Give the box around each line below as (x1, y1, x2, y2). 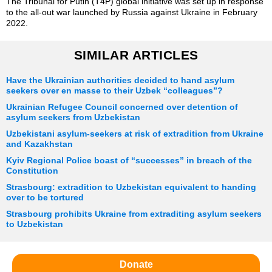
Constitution (6, 166, 58, 176)
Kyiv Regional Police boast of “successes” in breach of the (6, 156, 252, 166)
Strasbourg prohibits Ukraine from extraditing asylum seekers (6, 209, 262, 219)
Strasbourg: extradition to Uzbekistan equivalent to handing (6, 183, 256, 192)
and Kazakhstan (6, 140, 73, 149)
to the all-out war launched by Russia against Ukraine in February (6, 7, 257, 18)
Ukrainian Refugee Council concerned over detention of (6, 103, 238, 112)
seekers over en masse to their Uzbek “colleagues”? (6, 86, 223, 96)
